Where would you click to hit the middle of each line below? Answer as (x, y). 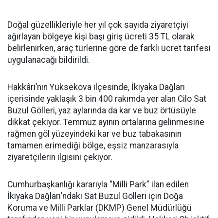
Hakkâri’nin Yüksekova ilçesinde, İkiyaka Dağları (96, 87)
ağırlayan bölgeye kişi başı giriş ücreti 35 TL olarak (101, 36)
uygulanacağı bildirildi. (49, 60)
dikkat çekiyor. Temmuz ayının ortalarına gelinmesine (106, 122)
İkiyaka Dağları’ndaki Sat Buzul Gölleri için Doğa (95, 196)
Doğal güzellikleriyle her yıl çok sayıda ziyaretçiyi (98, 25)
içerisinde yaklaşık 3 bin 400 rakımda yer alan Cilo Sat (107, 99)
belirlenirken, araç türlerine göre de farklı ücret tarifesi (109, 48)
